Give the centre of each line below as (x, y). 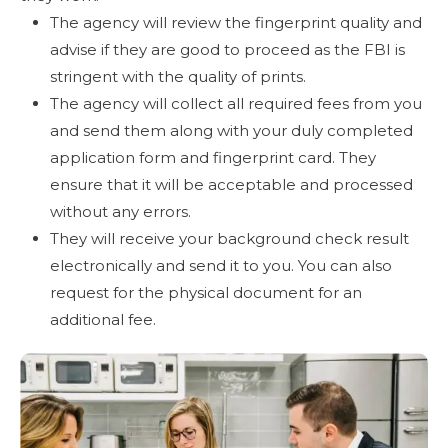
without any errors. (120, 211)
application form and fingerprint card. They (213, 157)
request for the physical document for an (206, 292)
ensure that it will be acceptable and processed (231, 184)
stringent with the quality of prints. (178, 76)
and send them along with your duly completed (231, 130)
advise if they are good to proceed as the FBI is (227, 49)
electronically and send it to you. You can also (221, 265)
